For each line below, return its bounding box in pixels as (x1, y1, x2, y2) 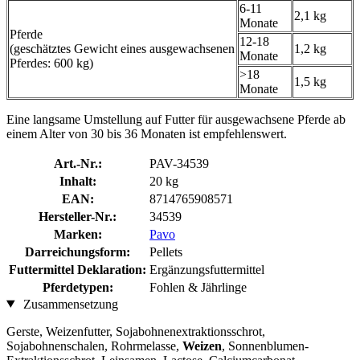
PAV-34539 (149, 156, 209, 170)
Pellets (149, 244, 182, 259)
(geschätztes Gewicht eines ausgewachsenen (10, 41, 235, 55)
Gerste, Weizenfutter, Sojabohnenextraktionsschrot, (6, 324, 265, 338)
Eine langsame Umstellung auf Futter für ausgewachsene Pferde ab (6, 112, 346, 126)
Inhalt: (59, 174, 96, 188)
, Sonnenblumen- (222, 338, 309, 353)
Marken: (53, 227, 102, 241)
